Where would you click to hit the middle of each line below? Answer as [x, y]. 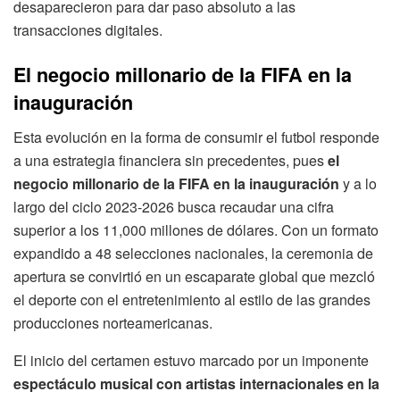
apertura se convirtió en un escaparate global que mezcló [194, 277]
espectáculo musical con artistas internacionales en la [196, 384]
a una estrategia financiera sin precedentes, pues [171, 161]
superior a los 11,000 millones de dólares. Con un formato [196, 230]
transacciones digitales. [88, 29]
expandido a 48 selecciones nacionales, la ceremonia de [193, 254]
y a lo [358, 184]
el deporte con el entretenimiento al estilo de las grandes [192, 300]
